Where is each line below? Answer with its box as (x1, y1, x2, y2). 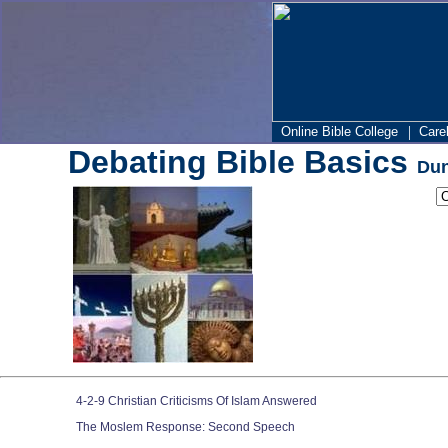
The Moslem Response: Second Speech (75, 420, 295, 434)
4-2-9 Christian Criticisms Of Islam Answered (75, 394, 317, 408)
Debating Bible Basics (67, 144, 417, 180)
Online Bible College (281, 124, 398, 139)
